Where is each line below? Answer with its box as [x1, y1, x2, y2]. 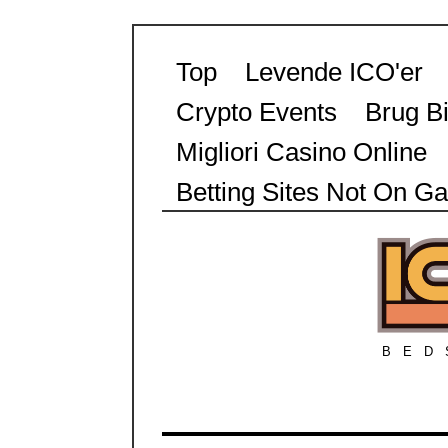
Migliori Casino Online [176, 137, 427, 167]
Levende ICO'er [245, 57, 423, 87]
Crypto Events [176, 97, 337, 127]
